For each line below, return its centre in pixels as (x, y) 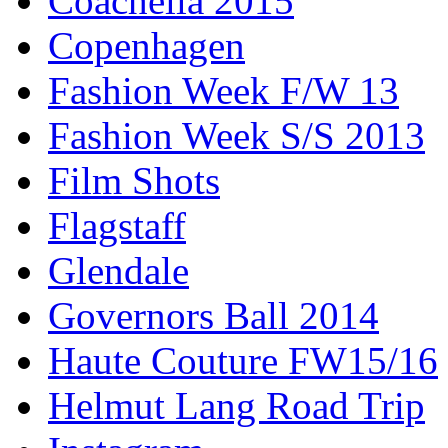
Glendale (118, 270)
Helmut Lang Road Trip (236, 405)
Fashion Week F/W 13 (223, 90)
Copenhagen (146, 45)
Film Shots (134, 180)
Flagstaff (117, 225)
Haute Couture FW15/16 (243, 360)
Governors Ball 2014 (213, 315)
